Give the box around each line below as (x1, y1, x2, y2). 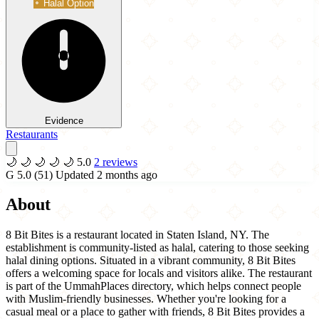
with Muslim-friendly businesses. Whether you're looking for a (6, 293, 286, 305)
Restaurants (6, 127, 58, 140)
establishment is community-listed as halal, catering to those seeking (6, 241, 309, 254)
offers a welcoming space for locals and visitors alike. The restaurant (6, 267, 312, 280)
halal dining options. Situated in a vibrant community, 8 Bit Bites (6, 254, 296, 267)
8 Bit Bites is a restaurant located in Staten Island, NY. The (6, 229, 269, 241)
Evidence (44, 115, 83, 126)
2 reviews (94, 155, 137, 168)
